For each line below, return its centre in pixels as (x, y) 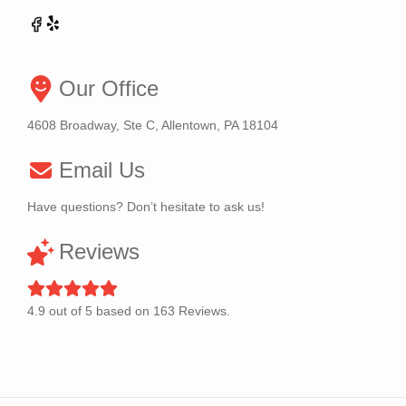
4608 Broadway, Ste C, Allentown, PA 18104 (153, 126)
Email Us (102, 170)
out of (65, 311)
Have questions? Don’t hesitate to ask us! (146, 207)
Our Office (109, 89)
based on (123, 311)
